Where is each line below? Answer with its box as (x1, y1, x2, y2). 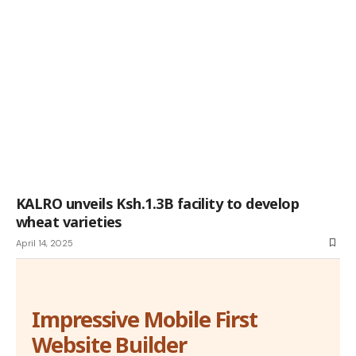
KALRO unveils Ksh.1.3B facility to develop (16, 193, 300, 213)
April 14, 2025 (16, 237, 73, 249)
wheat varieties (16, 211, 122, 231)
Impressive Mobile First (32, 304, 258, 334)
